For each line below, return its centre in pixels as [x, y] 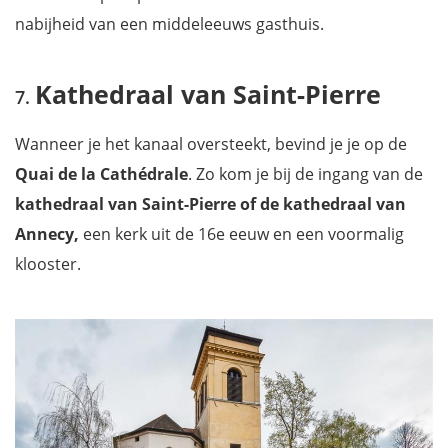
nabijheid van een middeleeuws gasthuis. [169, 23]
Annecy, [47, 233]
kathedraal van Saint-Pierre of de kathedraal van [210, 203]
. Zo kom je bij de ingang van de [305, 173]
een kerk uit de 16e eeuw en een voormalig [241, 233]
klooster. [48, 263]
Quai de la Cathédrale [101, 173]
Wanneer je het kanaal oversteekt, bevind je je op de [211, 143]
